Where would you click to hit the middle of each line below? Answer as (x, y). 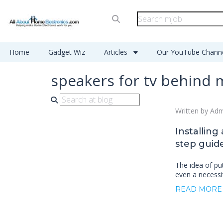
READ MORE (198, 189)
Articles (117, 52)
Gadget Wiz (67, 52)
